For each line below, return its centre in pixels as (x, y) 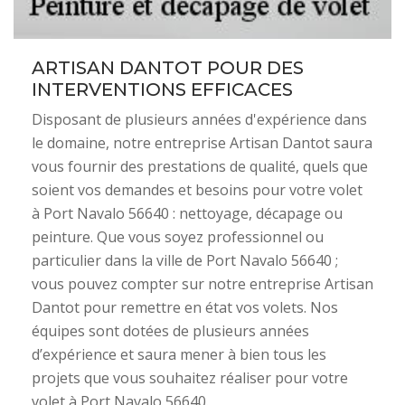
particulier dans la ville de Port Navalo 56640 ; (185, 260)
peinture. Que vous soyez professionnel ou (178, 237)
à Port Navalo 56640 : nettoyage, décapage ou (187, 213)
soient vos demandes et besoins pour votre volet (197, 190)
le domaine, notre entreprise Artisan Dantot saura (202, 143)
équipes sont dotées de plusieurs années (170, 331)
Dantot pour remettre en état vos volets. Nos (185, 307)
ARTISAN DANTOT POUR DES (168, 68)
